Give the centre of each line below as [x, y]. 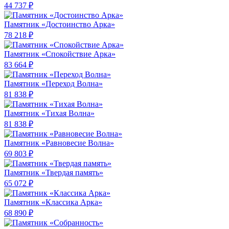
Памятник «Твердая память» [54, 173]
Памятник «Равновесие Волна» [59, 143]
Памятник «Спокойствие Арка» [60, 54]
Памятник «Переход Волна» [53, 84]
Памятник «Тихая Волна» [49, 113]
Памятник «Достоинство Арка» [60, 25]
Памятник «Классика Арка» [53, 202]
